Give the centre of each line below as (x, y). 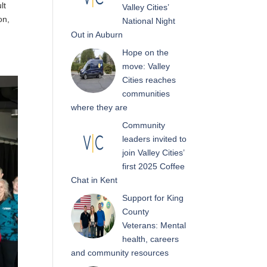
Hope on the (145, 52)
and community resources (120, 253)
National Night (148, 21)
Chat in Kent (94, 180)
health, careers (150, 239)
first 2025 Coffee (153, 166)
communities (146, 94)
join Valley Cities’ (153, 153)
